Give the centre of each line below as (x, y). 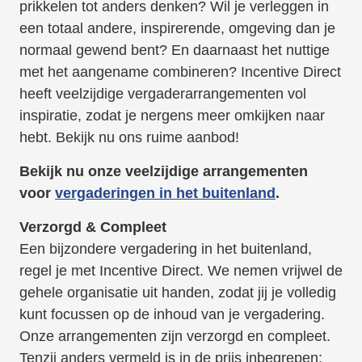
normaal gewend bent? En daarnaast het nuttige (174, 51)
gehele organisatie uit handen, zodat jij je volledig (177, 293)
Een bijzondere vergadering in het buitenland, (165, 249)
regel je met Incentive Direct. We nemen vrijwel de (181, 271)
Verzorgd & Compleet (93, 227)
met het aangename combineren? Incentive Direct (180, 72)
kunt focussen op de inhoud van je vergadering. (172, 315)
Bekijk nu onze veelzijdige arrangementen (163, 172)
